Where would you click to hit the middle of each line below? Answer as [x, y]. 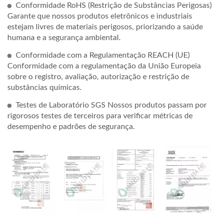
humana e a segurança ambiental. [64, 38]
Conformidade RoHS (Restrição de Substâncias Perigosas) [114, 6]
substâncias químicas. [44, 88]
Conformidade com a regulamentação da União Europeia [104, 66]
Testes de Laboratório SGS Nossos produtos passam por [111, 105]
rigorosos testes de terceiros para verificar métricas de [100, 116]
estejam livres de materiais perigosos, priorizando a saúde [105, 27]
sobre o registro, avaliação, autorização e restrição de [98, 77]
